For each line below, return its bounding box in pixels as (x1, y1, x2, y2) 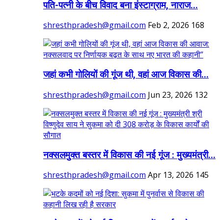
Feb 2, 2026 (148, 20, 189, 31)
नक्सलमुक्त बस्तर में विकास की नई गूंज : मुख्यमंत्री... (43, 149, 216, 161)
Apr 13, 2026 (148, 169, 193, 181)
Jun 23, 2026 (148, 89, 192, 100)
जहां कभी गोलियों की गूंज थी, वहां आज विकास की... (43, 69, 209, 81)
